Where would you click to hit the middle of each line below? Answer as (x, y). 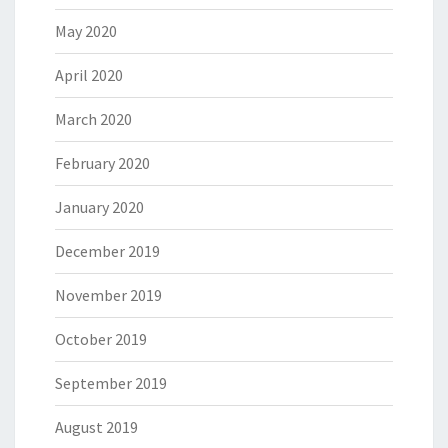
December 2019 (107, 250)
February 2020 (102, 162)
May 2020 (86, 30)
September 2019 (111, 382)
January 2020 (99, 206)
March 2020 (93, 118)
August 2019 (96, 426)
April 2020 (89, 74)
